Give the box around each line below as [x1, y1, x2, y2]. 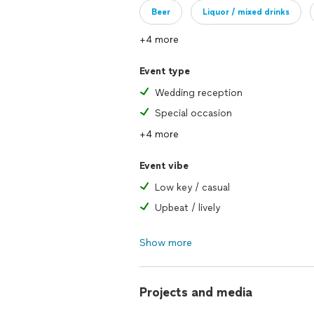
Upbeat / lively [155, 202, 220, 214]
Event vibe [139, 160, 189, 172]
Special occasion [155, 107, 232, 119]
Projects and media [139, 285, 252, 300]
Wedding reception [155, 87, 243, 99]
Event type [139, 65, 190, 77]
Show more [139, 237, 192, 249]
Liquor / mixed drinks [203, 7, 289, 17]
